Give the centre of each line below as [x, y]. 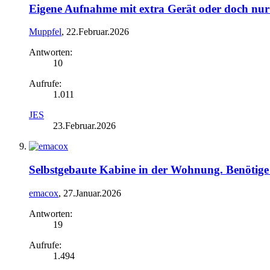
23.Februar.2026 [84, 126]
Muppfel [45, 32]
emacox [44, 193]
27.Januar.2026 [92, 193]
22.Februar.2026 [98, 32]
